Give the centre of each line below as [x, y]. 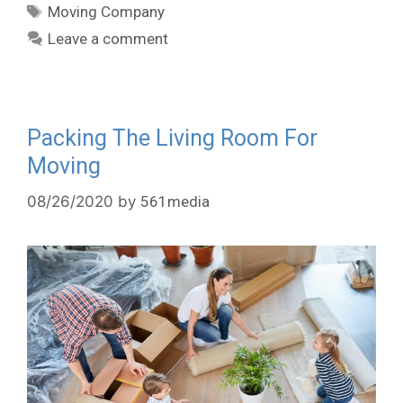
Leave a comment [108, 39]
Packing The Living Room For [172, 139]
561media [175, 201]
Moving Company [107, 12]
